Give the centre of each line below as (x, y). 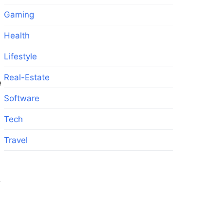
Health (17, 36)
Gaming (19, 15)
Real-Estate (27, 77)
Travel (16, 140)
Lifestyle (20, 56)
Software (22, 98)
